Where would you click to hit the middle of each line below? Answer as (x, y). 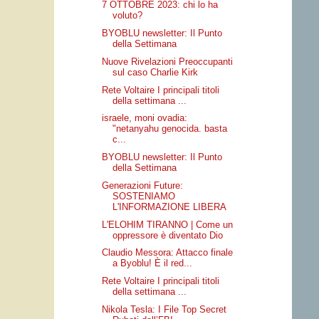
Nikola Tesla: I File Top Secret (164, 309)
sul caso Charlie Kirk (156, 72)
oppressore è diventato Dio (168, 235)
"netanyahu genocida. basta (170, 129)
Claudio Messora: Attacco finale (168, 253)
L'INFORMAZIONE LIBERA (170, 206)
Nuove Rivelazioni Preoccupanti (168, 61)
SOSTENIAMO (144, 196)
